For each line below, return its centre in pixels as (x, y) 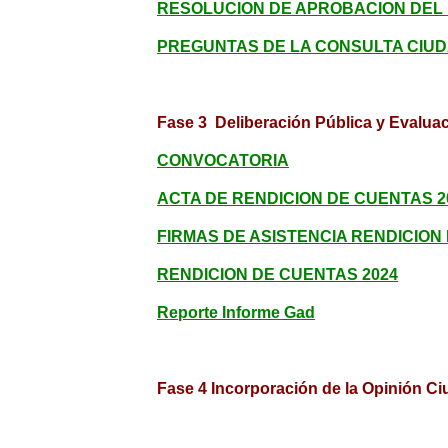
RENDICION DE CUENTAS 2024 (277, 274)
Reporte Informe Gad (236, 312)
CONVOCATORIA (223, 160)
